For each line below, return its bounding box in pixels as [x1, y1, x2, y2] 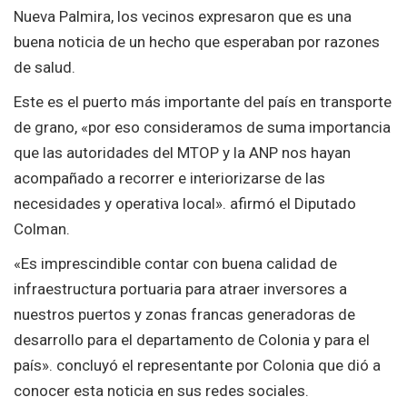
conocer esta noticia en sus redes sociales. [14, 381, 309, 400]
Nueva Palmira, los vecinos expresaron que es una [14, 6, 352, 25]
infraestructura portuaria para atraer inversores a [14, 279, 347, 298]
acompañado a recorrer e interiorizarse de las [14, 168, 325, 187]
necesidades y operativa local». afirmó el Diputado [14, 194, 356, 213]
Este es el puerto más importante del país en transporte [14, 92, 392, 111]
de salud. [14, 57, 75, 76]
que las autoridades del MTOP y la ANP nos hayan [14, 143, 351, 162]
